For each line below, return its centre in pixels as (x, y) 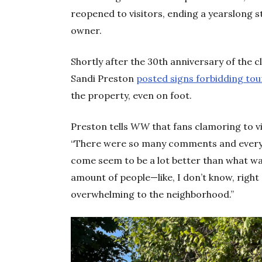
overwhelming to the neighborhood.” (153, 194)
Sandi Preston (104, 78)
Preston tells (101, 126)
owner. (87, 30)
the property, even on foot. (132, 95)
